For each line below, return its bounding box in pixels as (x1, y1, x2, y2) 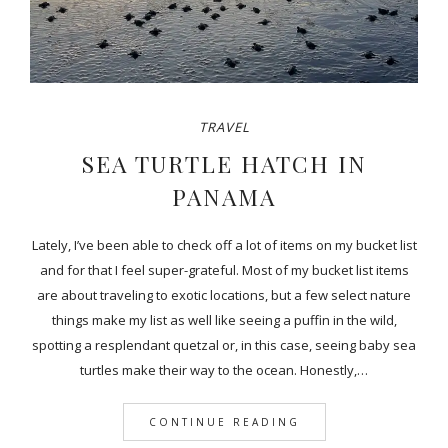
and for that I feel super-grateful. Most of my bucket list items (39, 261, 409, 280)
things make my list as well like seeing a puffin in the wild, (51, 311, 397, 330)
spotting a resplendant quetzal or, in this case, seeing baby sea (32, 336, 416, 355)
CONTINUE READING (148, 415, 300, 430)
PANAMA (171, 181, 276, 213)
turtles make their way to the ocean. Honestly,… (80, 361, 368, 380)
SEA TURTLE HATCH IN (80, 148, 367, 180)
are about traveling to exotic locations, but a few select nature (37, 286, 411, 305)
